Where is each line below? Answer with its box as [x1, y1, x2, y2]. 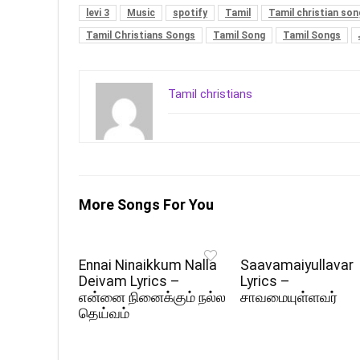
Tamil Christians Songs [86, 29, 195, 41]
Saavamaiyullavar [240, 256, 354, 273]
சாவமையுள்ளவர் [240, 288, 338, 305]
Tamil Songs [283, 29, 341, 41]
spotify [173, 6, 207, 18]
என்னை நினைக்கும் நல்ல [79, 288, 227, 305]
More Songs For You [79, 195, 214, 213]
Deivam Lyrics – [79, 272, 181, 289]
